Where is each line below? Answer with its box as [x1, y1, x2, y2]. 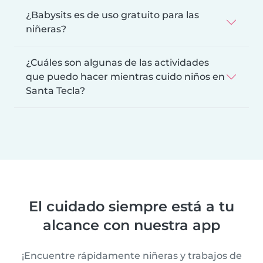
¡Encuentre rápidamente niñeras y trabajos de [21, 249, 242, 261]
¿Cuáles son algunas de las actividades [26, 56, 209, 68]
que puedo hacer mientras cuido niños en [26, 70, 225, 82]
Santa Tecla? [26, 85, 85, 96]
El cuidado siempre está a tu [29, 197, 234, 215]
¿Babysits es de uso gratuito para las [26, 9, 199, 21]
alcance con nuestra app [43, 216, 220, 234]
